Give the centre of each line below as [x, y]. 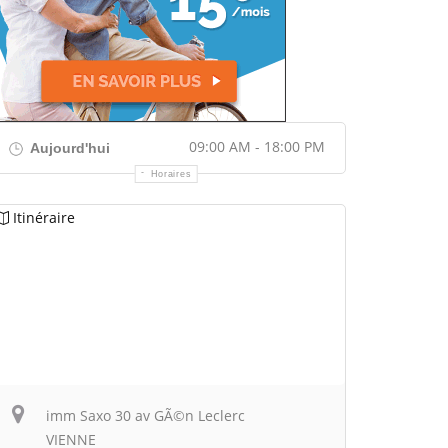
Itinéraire [44, 217]
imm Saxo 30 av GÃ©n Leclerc [145, 415]
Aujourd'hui [68, 148]
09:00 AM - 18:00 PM [257, 146]
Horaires [171, 174]
